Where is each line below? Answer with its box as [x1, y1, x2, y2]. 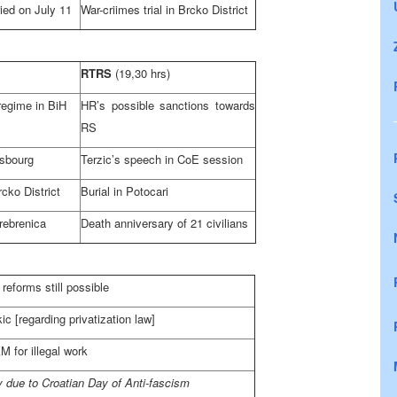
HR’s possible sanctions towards [81, 97, 255, 113]
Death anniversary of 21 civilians [81, 214, 248, 231]
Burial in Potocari [81, 183, 168, 199]
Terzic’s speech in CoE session [81, 151, 243, 167]
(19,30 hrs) [115, 65, 170, 82]
